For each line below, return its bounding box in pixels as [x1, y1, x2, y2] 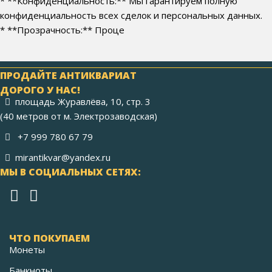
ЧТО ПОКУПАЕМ [9, 231, 90, 245]
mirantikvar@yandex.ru [15, 151, 110, 163]
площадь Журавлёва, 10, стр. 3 [15, 95, 151, 107]
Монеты [9, 243, 45, 256]
